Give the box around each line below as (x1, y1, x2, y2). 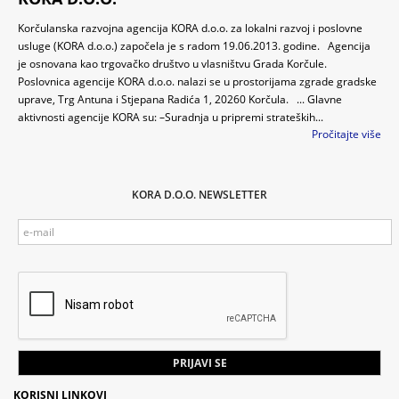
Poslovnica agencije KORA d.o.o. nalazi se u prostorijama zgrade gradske (18, 74, 377, 90)
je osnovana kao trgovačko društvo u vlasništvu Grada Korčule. (18, 56, 332, 72)
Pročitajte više (312, 126, 381, 142)
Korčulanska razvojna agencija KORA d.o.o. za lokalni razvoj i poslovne (18, 20, 362, 37)
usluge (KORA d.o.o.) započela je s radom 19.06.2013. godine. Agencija (18, 38, 370, 54)
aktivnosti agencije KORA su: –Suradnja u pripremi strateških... (18, 110, 323, 126)
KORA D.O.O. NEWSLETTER (132, 187, 267, 203)
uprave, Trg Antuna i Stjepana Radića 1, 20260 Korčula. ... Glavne (18, 92, 342, 108)
